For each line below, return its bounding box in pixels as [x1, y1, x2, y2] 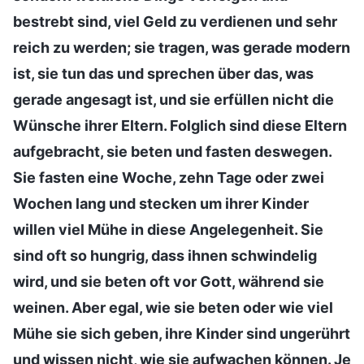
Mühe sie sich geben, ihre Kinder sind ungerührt [13, 324, 350, 342]
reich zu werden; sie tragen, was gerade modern [13, 38, 350, 56]
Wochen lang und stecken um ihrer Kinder [13, 194, 309, 212]
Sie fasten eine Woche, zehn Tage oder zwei [13, 168, 324, 186]
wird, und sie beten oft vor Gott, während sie [13, 272, 324, 290]
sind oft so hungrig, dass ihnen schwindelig [13, 246, 317, 264]
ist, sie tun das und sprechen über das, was [13, 64, 314, 82]
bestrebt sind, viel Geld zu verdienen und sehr [13, 12, 337, 30]
